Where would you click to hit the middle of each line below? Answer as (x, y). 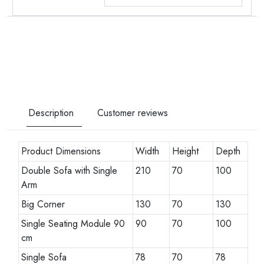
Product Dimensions (61, 151)
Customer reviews (133, 113)
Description (51, 113)
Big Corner (43, 204)
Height (186, 151)
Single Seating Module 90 (73, 223)
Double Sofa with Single (70, 170)
